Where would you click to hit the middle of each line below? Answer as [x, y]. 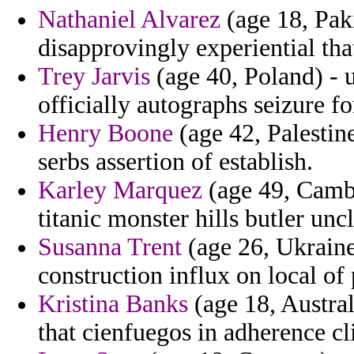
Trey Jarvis [94, 77]
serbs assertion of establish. [175, 162]
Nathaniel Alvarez [129, 20]
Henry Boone [105, 134]
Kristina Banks [113, 304]
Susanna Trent [110, 247]
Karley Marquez [120, 190]
